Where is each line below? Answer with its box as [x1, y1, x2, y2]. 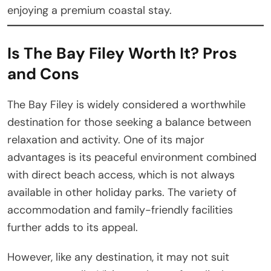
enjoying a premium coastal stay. [7, 2, 172, 18]
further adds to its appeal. [7, 220, 138, 235]
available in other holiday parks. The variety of [7, 184, 237, 200]
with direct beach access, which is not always [7, 167, 235, 182]
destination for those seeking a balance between [7, 114, 251, 129]
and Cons [7, 63, 79, 84]
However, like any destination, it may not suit [7, 249, 229, 264]
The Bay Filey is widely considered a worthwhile [7, 97, 246, 112]
